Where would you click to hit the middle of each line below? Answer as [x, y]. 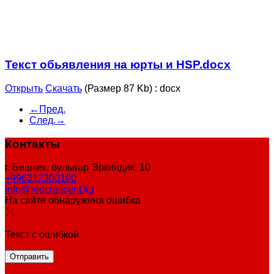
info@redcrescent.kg [50, 190]
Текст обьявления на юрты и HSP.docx [118, 65]
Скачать [64, 88]
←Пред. [47, 109]
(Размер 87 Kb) [118, 88]
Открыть [24, 88]
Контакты [32, 144]
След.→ [47, 120]
